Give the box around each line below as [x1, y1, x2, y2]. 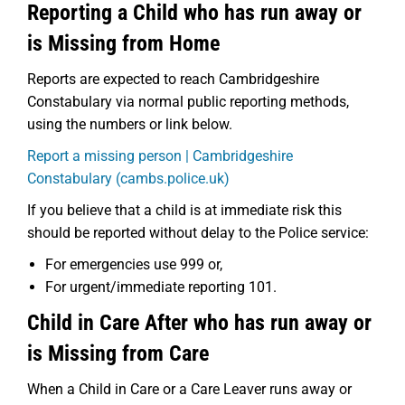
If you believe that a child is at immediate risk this [27, 202, 342, 219]
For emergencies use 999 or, [45, 256, 222, 273]
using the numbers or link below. [27, 116, 232, 133]
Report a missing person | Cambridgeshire [27, 147, 293, 165]
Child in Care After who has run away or [27, 310, 372, 335]
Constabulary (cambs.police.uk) [27, 170, 230, 187]
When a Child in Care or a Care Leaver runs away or [27, 381, 352, 398]
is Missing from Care [27, 341, 209, 366]
